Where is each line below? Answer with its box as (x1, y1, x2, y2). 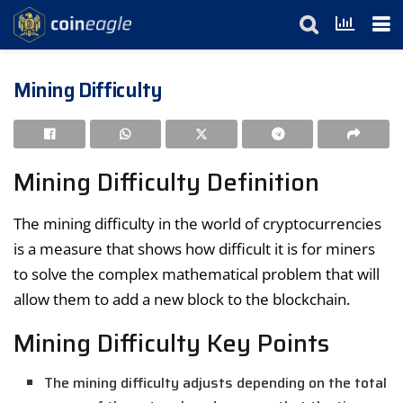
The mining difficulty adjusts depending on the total (44, 372, 388, 395)
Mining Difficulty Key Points (13, 323, 329, 363)
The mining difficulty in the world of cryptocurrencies (13, 212, 381, 234)
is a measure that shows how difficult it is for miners (13, 237, 375, 259)
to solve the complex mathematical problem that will (13, 263, 380, 284)
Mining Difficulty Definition (13, 163, 319, 201)
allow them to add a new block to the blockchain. (13, 288, 350, 309)
